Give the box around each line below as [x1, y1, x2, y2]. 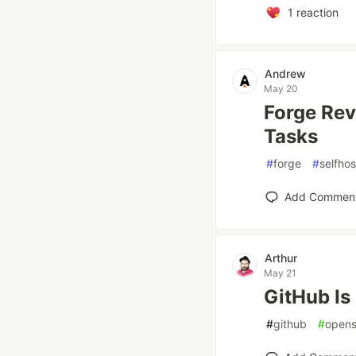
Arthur [265, 251, 297, 265]
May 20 [264, 83, 298, 95]
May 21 [264, 267, 296, 279]
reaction [292, 6, 339, 19]
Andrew [265, 67, 306, 80]
